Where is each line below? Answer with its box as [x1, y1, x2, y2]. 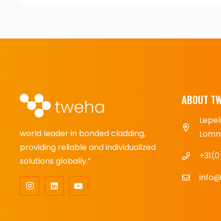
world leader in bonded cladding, [20, 128, 146, 139]
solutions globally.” [20, 155, 91, 167]
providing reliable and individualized [20, 142, 156, 153]
